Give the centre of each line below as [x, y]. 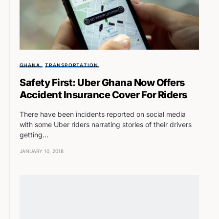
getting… [34, 134]
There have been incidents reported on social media [103, 114]
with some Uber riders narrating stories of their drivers [106, 124]
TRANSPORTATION [72, 65]
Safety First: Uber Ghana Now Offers [102, 82]
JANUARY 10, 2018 [42, 151]
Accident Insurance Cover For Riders [103, 95]
